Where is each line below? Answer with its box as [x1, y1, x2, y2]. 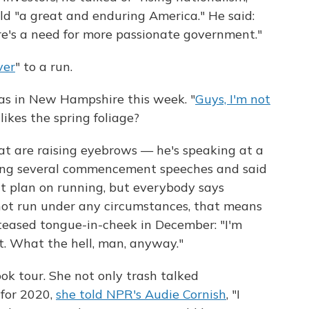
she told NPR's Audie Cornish [56, 286, 226, 303]
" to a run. [15, 59, 72, 75]
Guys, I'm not [195, 91, 270, 108]
